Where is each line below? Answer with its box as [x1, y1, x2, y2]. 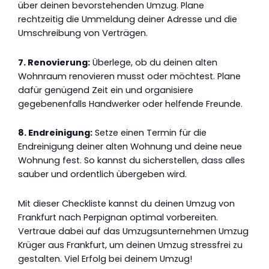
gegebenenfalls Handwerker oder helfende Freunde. [18, 97, 243, 110]
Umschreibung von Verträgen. [18, 27, 148, 40]
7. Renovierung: [18, 56, 90, 68]
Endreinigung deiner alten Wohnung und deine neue [18, 141, 242, 153]
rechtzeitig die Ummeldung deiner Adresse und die [18, 13, 237, 26]
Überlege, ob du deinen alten [90, 56, 217, 68]
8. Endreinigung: [18, 127, 92, 139]
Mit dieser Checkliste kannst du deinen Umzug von [18, 197, 235, 210]
